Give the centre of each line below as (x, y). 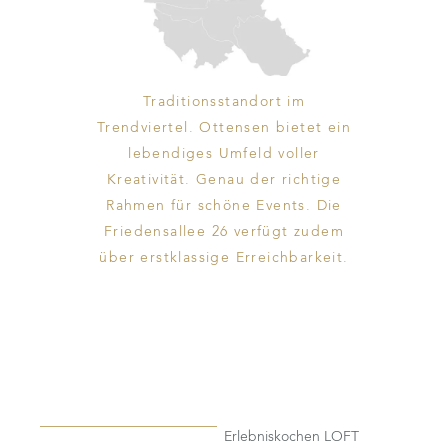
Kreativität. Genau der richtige (224, 179)
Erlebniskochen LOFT (291, 436)
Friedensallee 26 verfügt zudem (224, 231)
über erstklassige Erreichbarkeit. (224, 257)
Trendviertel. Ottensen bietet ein (224, 127)
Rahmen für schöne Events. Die (224, 205)
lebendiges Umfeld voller (224, 153)
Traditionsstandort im (224, 101)
